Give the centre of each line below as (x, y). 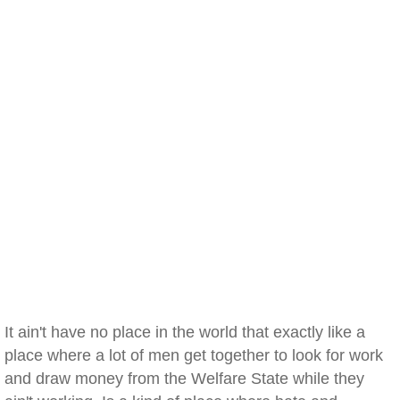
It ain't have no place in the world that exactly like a (185, 332)
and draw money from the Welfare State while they (184, 379)
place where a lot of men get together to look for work (194, 355)
